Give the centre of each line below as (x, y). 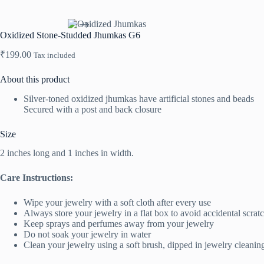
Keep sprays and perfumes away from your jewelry (119, 224)
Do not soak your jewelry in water (87, 235)
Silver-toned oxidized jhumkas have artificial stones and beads (139, 98)
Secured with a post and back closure (93, 109)
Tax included (55, 55)
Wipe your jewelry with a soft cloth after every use (117, 203)
